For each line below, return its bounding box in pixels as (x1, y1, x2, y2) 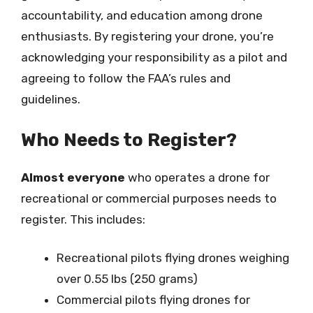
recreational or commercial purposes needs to (21, 191, 277, 205)
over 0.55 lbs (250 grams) (57, 272, 198, 286)
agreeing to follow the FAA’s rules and (21, 71, 231, 85)
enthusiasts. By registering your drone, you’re (21, 29, 274, 43)
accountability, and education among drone (21, 8, 263, 22)
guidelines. (21, 92, 80, 106)
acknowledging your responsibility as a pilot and (21, 50, 287, 64)
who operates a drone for (125, 170, 270, 184)
